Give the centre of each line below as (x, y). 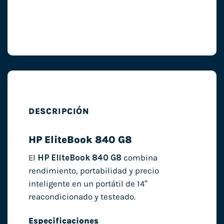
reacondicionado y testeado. (82, 196)
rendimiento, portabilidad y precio (93, 170)
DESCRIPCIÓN (59, 111)
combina (139, 157)
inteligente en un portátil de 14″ (88, 183)
